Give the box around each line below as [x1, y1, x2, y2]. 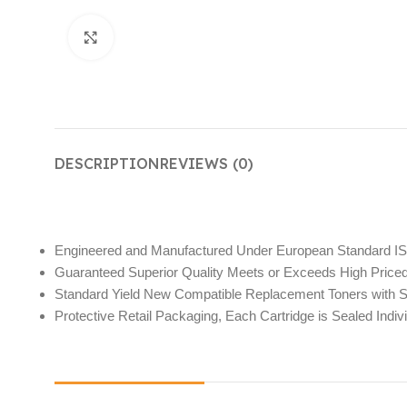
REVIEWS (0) [160, 154, 253, 174]
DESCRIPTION [55, 154, 160, 174]
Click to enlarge [114, 30, 212, 45]
